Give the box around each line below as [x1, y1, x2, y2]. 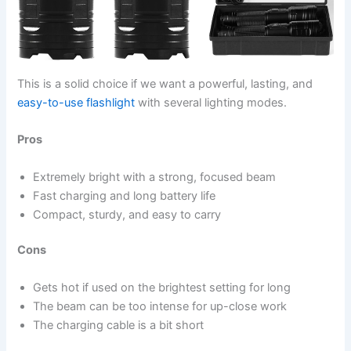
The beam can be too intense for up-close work [33, 299, 288, 313]
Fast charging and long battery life [33, 188, 216, 203]
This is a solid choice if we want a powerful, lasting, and [17, 76, 313, 91]
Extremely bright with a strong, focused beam [33, 169, 277, 184]
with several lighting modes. [135, 95, 288, 110]
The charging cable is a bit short [33, 317, 204, 332]
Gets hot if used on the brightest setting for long [33, 280, 291, 295]
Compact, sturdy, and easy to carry [33, 207, 222, 222]
